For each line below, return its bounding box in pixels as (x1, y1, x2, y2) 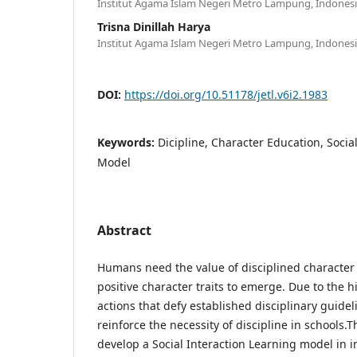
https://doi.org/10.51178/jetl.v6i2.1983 (124, 86, 328, 102)
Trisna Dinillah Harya (97, 18, 210, 34)
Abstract (97, 221, 151, 239)
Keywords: (97, 134, 158, 150)
